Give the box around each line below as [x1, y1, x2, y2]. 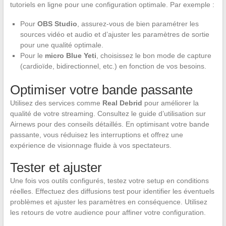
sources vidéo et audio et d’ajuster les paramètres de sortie [20, 30, 209, 39]
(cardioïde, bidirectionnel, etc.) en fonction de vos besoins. [20, 62, 206, 71]
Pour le [20, 51, 45, 60]
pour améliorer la [142, 99, 199, 107]
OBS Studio [37, 20, 77, 28]
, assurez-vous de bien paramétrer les [77, 20, 199, 28]
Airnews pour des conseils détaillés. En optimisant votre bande [10, 120, 209, 129]
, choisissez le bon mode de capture [96, 51, 211, 60]
